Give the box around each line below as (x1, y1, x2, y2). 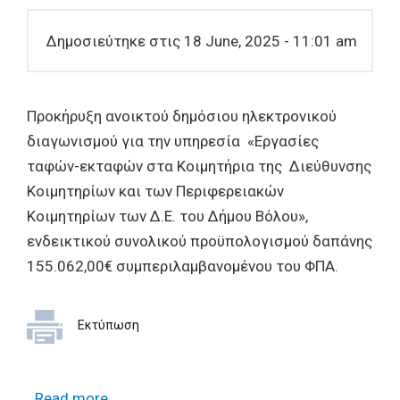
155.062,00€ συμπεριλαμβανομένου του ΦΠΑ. (27, 257, 338, 275)
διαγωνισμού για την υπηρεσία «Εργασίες (27, 132, 319, 150)
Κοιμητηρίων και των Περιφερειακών (27, 182, 284, 200)
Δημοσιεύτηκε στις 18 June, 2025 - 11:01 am (46, 31, 357, 50)
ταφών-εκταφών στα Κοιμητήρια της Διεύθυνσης (27, 157, 371, 175)
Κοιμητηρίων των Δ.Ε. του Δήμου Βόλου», (27, 207, 308, 225)
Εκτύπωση (78, 318, 139, 332)
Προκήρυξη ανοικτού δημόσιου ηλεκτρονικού (27, 107, 337, 125)
